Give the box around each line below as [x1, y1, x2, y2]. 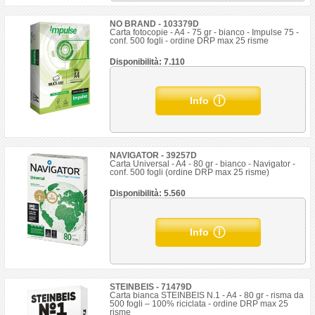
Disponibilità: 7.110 [110, 57, 186, 67]
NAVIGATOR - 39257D [110, 150, 198, 160]
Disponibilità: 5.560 [110, 188, 186, 198]
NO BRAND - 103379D [110, 19, 200, 29]
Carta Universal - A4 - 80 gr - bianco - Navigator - [110, 159, 296, 169]
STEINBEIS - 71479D [110, 282, 193, 292]
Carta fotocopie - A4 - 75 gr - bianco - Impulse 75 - [110, 27, 300, 37]
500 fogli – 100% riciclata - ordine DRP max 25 [110, 299, 289, 309]
